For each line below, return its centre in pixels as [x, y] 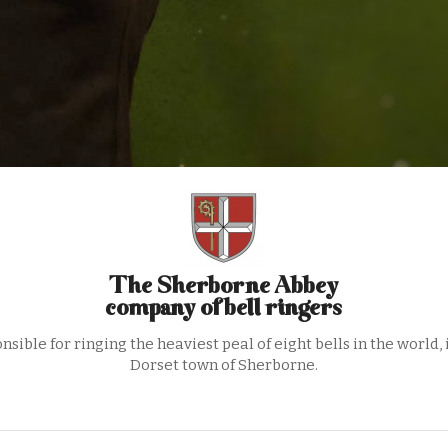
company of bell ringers [224, 309]
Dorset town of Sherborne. [223, 364]
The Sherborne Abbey [224, 287]
